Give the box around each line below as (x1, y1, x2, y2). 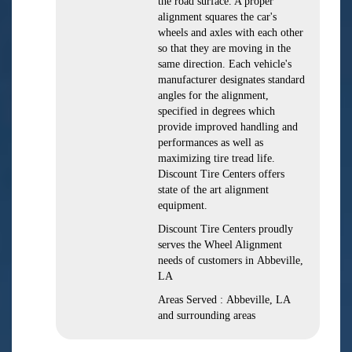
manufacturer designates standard (158, 74, 305, 86)
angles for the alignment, (158, 90, 269, 101)
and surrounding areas (158, 310, 255, 321)
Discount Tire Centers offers (158, 168, 284, 180)
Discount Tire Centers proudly (158, 223, 293, 235)
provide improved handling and (158, 121, 298, 133)
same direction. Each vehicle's (158, 58, 291, 70)
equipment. (158, 200, 207, 211)
